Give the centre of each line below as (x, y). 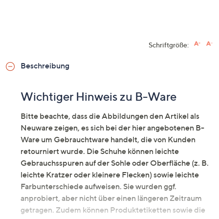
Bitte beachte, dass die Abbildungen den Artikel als (110, 116)
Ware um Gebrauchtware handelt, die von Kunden (108, 140)
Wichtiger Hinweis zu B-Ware (99, 97)
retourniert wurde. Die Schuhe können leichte (100, 151)
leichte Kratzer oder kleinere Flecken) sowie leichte (110, 175)
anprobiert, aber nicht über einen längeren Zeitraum (111, 198)
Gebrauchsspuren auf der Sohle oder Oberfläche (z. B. (115, 163)
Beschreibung (45, 66)
